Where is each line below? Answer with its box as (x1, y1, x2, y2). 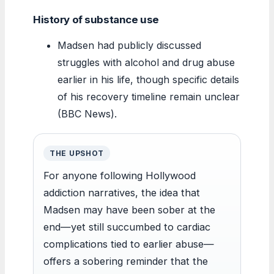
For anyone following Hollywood (43, 169, 196, 182)
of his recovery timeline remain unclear (57, 90, 240, 103)
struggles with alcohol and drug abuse (57, 56, 235, 68)
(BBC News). (57, 107, 117, 120)
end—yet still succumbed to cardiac (43, 220, 210, 233)
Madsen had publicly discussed (57, 39, 201, 51)
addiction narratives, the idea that (43, 186, 200, 199)
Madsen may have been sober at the (43, 203, 215, 216)
